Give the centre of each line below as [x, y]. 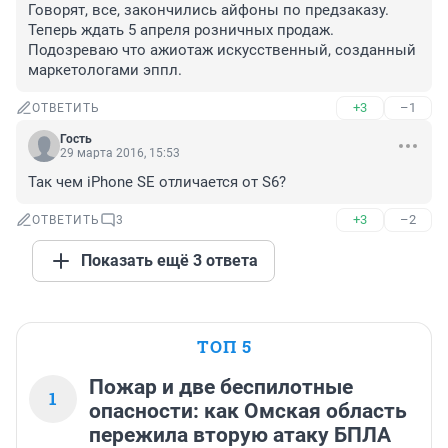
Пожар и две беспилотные [221, 387]
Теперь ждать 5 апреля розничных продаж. [181, 30]
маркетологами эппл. [105, 70]
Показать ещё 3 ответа [169, 261]
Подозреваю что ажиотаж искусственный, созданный [222, 50]
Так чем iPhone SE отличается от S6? [157, 182]
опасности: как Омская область [248, 411]
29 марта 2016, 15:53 [120, 153]
